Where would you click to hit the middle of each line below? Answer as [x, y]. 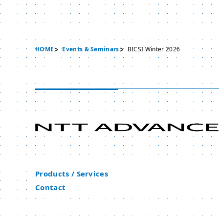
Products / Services [72, 174]
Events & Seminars [91, 49]
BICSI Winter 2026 [154, 49]
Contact [51, 187]
